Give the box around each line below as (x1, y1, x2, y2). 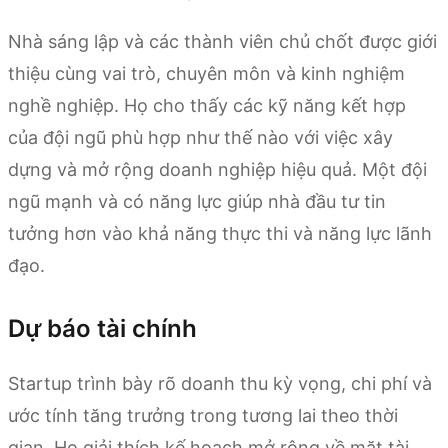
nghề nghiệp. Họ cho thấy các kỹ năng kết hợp (8, 94, 406, 116)
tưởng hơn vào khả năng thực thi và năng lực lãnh (8, 222, 432, 244)
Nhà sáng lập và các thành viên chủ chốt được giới (8, 30, 437, 52)
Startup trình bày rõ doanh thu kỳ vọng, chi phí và (8, 372, 432, 394)
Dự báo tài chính (8, 313, 197, 343)
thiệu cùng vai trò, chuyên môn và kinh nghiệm (8, 62, 405, 84)
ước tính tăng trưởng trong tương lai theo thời (8, 404, 398, 426)
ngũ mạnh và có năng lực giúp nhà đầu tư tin (8, 190, 386, 212)
